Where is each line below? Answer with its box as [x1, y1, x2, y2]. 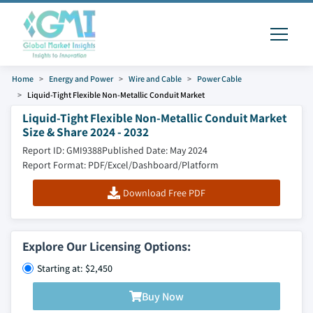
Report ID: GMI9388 [22, 144, 102, 156]
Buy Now [142, 289, 184, 304]
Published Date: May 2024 [102, 144, 208, 156]
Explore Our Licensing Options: [22, 238, 191, 254]
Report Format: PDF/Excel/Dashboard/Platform [22, 159, 219, 171]
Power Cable [197, 73, 242, 84]
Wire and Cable [129, 73, 182, 84]
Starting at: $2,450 [37, 262, 112, 275]
